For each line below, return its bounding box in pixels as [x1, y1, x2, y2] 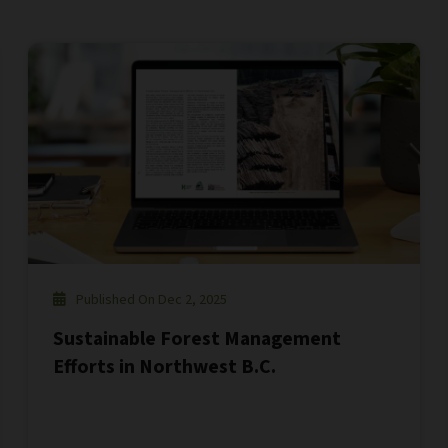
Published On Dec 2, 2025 [75, 288, 227, 310]
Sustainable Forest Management [52, 324, 341, 353]
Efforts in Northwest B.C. [52, 352, 280, 381]
